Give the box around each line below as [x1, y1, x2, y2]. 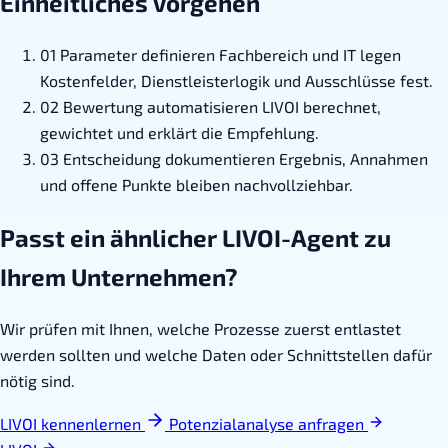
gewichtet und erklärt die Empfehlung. [40, 122, 319, 142]
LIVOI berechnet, [262, 96, 381, 116]
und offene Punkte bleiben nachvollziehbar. [40, 174, 353, 194]
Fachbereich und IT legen [219, 44, 401, 64]
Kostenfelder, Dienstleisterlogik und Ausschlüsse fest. [40, 70, 433, 90]
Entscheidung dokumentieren [63, 148, 279, 168]
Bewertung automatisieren [63, 96, 262, 116]
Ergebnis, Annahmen [279, 148, 428, 168]
